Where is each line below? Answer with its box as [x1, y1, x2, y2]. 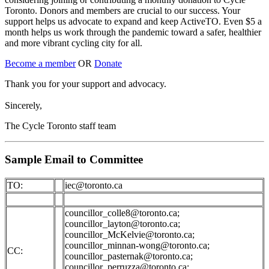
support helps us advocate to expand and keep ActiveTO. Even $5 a [5, 16, 262, 26]
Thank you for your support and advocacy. [5, 78, 166, 89]
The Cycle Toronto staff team [5, 120, 116, 131]
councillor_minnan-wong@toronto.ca [65, 240, 207, 250]
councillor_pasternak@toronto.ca [65, 251, 190, 261]
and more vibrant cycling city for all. [5, 37, 142, 48]
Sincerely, [5, 100, 42, 110]
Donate [94, 58, 122, 68]
